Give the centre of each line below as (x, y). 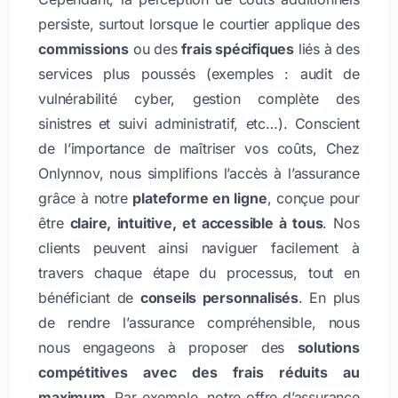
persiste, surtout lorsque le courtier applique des (199, 24)
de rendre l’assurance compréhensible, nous (199, 322)
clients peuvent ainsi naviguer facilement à (199, 247)
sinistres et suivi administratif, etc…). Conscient (199, 123)
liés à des (327, 48)
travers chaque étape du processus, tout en (199, 272)
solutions (328, 347)
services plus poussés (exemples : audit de (199, 73)
